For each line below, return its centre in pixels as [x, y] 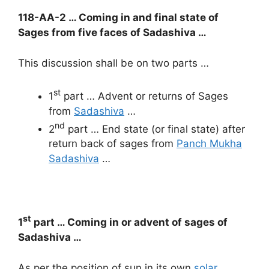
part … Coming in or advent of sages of [129, 222]
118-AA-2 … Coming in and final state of [118, 18]
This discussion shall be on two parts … [113, 63]
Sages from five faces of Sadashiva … [112, 33]
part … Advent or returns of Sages [144, 96]
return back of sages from [113, 144]
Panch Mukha [209, 144]
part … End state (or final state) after [155, 129]
